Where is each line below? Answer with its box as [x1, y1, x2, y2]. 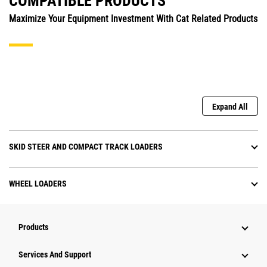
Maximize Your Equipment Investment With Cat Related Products [9, 13, 257, 25]
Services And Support [18, 250, 91, 260]
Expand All [212, 102, 248, 112]
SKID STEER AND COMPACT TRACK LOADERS [9, 142, 163, 152]
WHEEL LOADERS [9, 179, 67, 189]
